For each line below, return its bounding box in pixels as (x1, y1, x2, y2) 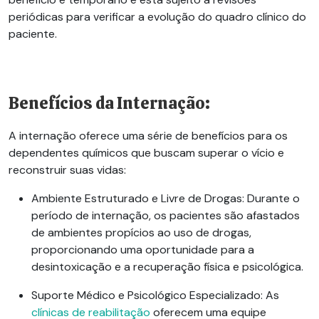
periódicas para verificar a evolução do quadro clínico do (9, 9, 306, 24)
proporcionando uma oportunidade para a (31, 241, 254, 257)
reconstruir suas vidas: (9, 162, 126, 177)
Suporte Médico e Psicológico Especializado (31, 287, 261, 303)
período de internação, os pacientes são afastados (31, 207, 300, 223)
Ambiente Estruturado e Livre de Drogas (31, 190, 242, 206)
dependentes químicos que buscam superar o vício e (9, 145, 284, 160)
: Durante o (242, 190, 300, 206)
